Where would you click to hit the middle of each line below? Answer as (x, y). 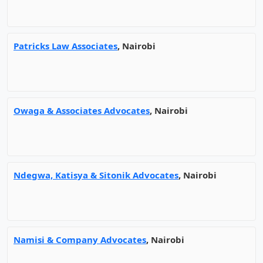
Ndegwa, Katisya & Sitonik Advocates (96, 175)
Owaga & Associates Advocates (82, 110)
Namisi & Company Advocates (80, 240)
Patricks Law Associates (65, 46)
